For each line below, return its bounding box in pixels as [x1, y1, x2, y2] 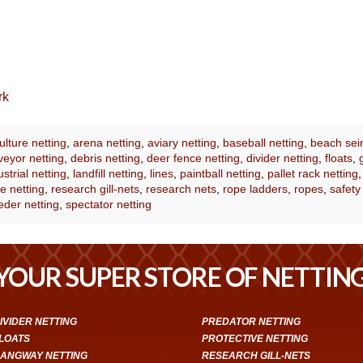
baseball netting [222, 135, 304, 149]
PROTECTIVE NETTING [201, 332, 308, 344]
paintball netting [179, 166, 261, 180]
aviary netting [147, 135, 216, 149]
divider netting [246, 151, 318, 164]
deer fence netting [146, 151, 240, 164]
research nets [145, 181, 216, 195]
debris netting [70, 151, 140, 164]
